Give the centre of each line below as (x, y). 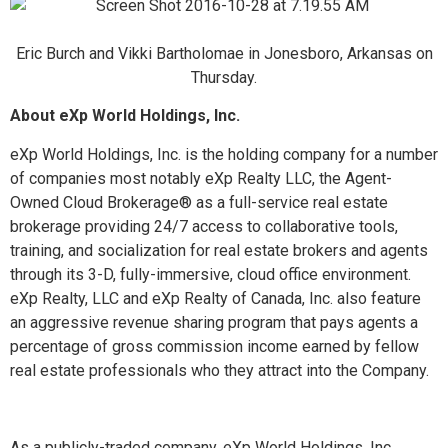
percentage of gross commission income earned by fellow (214, 346)
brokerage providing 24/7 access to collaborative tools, (204, 226)
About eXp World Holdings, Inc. (125, 116)
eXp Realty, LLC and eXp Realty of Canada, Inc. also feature (215, 298)
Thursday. (224, 77)
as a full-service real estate (292, 202)
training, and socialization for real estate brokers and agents (219, 250)
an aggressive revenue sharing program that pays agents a (214, 322)
